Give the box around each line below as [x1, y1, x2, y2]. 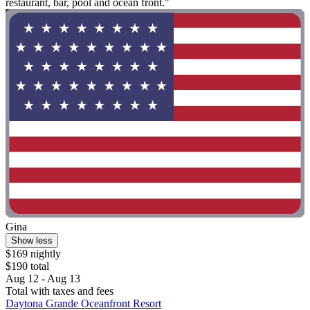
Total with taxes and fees [6, 284, 113, 297]
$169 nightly [6, 247, 61, 259]
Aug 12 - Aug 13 [6, 272, 80, 284]
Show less [11, 235, 53, 246]
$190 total [6, 259, 49, 272]
